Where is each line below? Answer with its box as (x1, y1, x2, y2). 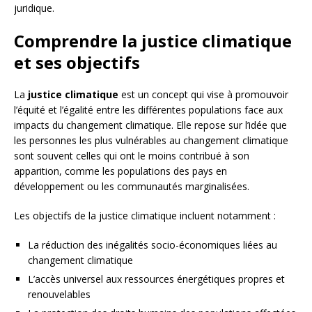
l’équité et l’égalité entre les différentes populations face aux (14, 103, 283, 117)
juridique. (14, 1, 54, 15)
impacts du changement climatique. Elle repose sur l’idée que (14, 118, 287, 132)
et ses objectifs (14, 51, 140, 75)
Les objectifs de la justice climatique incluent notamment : (14, 209, 276, 223)
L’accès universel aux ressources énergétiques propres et (28, 272, 285, 286)
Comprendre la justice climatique (14, 29, 292, 53)
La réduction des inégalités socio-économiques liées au (28, 238, 277, 252)
